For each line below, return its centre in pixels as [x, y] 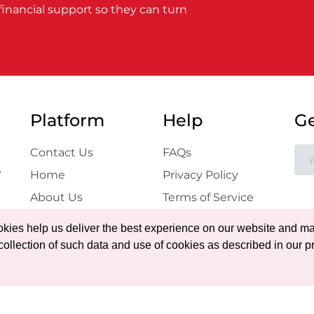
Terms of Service [208, 197]
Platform [67, 120]
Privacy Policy [200, 175]
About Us [56, 197]
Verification [62, 281]
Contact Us [62, 152]
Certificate [60, 265]
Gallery [49, 242]
